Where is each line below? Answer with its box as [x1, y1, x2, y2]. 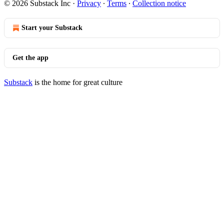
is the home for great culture [32, 78, 122, 86]
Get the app [12, 54, 48, 61]
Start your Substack [21, 24, 82, 31]
